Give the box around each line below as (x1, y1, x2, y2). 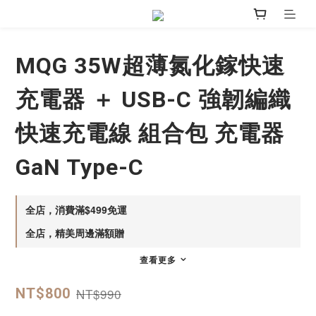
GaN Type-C (16, 154, 144, 181)
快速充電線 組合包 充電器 (16, 120, 284, 147)
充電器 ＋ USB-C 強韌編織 (16, 86, 291, 114)
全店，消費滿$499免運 (25, 202, 127, 217)
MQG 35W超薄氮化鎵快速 (16, 52, 285, 80)
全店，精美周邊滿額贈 (25, 226, 124, 241)
